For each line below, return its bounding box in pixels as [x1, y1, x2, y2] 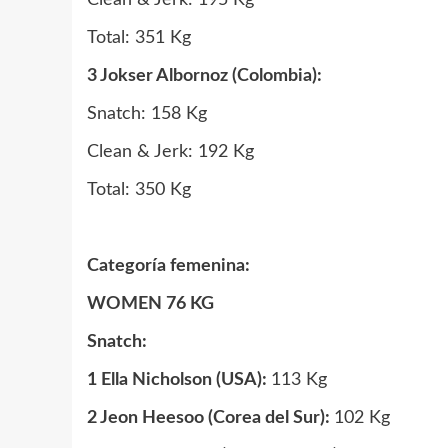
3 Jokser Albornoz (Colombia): [87, 67, 322, 85]
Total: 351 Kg [87, 29, 191, 47]
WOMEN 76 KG [87, 295, 214, 313]
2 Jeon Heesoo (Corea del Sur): [87, 409, 334, 427]
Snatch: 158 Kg [87, 105, 207, 123]
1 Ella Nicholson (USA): [87, 371, 271, 389]
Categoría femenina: [87, 257, 250, 275]
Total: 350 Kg [87, 181, 191, 199]
